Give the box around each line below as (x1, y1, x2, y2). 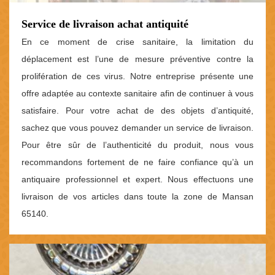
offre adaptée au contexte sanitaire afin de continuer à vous (21, 88, 254, 99)
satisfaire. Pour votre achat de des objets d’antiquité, (21, 106, 254, 116)
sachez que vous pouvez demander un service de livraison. (21, 123, 254, 133)
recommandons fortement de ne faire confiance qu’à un (21, 157, 254, 168)
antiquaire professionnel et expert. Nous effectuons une (21, 174, 254, 185)
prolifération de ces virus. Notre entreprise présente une (21, 71, 254, 82)
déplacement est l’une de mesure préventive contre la (21, 54, 254, 64)
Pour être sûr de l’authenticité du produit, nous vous (21, 140, 254, 150)
